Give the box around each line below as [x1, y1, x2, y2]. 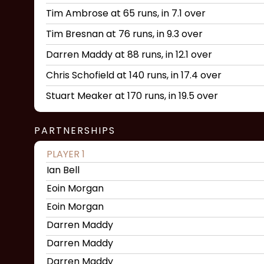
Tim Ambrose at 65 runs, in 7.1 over [46, 6, 206, 20]
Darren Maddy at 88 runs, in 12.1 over [46, 48, 212, 61]
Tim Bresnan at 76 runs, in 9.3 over [46, 27, 203, 41]
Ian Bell [47, 163, 80, 177]
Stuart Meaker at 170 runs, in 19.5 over [46, 89, 218, 103]
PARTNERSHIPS [34, 124, 115, 137]
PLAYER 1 [47, 147, 85, 161]
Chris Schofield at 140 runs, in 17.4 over [46, 68, 222, 82]
